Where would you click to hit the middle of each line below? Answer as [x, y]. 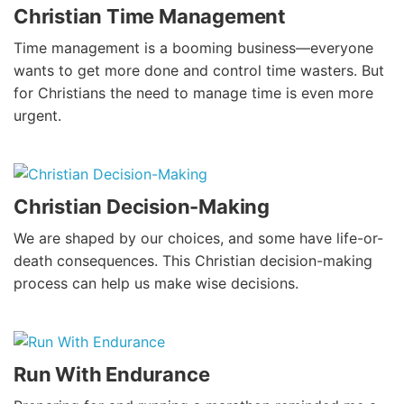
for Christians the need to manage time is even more [193, 93]
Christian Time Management [150, 17]
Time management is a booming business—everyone [193, 48]
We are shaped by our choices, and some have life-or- [198, 239]
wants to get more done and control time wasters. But [199, 71]
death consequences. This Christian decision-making [193, 261]
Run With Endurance [112, 375]
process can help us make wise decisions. [156, 284]
